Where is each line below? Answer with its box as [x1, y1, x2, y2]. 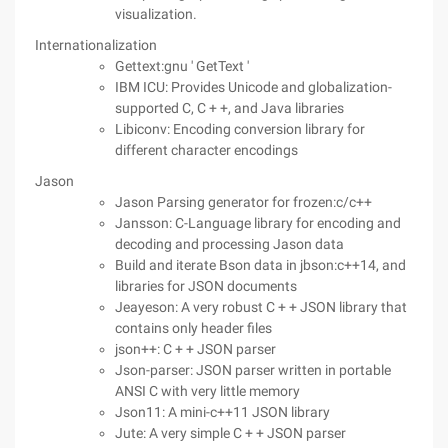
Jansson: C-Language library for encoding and [115, 215, 401, 231]
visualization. [115, 6, 197, 22]
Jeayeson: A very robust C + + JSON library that [115, 299, 407, 315]
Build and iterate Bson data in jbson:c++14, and [115, 257, 406, 273]
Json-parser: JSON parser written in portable [115, 362, 391, 378]
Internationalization [35, 37, 157, 53]
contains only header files [115, 320, 272, 336]
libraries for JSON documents [115, 278, 297, 294]
